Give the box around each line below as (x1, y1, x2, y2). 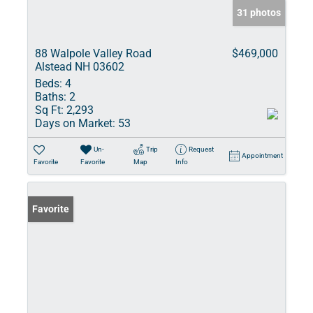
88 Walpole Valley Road (35, 47, 152, 60)
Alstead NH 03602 (35, 60, 124, 73)
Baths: (35, 90, 66, 103)
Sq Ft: (35, 103, 64, 117)
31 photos (237, 7, 281, 18)
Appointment (242, 152, 283, 159)
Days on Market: (35, 117, 115, 130)
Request (188, 145, 214, 153)
